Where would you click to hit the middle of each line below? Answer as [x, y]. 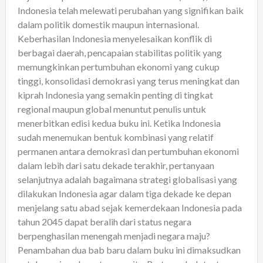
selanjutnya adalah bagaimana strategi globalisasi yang [127, 179]
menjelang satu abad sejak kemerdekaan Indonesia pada [130, 207]
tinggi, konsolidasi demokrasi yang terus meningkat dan [129, 80]
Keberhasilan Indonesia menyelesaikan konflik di [115, 38]
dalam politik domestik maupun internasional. [108, 24]
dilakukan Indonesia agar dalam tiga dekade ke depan [124, 193]
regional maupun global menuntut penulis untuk [112, 109]
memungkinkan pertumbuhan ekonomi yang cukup [119, 66]
